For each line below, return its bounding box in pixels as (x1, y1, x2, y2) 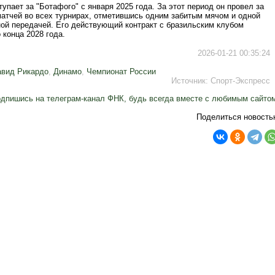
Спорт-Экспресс (211, 76, 270, 85)
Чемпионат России (87, 67, 156, 76)
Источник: (171, 76, 211, 85)
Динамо (53, 67, 82, 76)
